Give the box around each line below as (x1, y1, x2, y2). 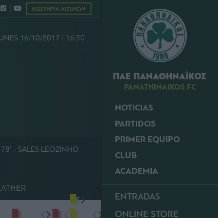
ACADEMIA (115, 165, 158, 177)
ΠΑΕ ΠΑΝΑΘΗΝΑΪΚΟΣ (113, 71, 207, 82)
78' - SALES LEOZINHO (1, 145, 79, 154)
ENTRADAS (115, 190, 160, 202)
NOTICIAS (115, 102, 153, 113)
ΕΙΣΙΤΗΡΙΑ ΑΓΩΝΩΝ (32, 5, 86, 13)
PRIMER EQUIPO (115, 134, 180, 145)
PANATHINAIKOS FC (124, 82, 196, 92)
